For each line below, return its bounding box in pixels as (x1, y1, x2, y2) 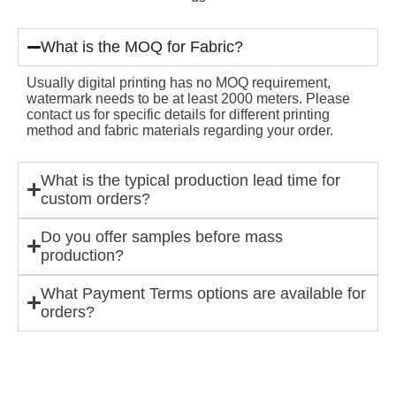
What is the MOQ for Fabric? (40, 37, 243, 56)
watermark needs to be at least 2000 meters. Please (27, 90, 350, 106)
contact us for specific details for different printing (27, 106, 330, 122)
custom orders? (40, 189, 150, 208)
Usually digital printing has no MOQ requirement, (27, 74, 331, 90)
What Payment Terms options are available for (40, 284, 366, 302)
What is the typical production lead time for (40, 171, 340, 189)
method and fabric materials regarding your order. (27, 122, 333, 138)
